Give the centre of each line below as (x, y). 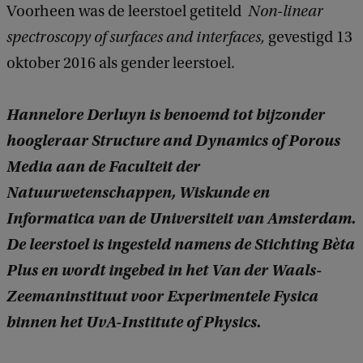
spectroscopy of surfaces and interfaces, (137, 38)
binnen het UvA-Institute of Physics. (134, 322)
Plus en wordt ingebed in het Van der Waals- (164, 271)
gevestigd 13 (310, 38)
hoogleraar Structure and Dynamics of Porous (173, 141)
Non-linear (286, 12)
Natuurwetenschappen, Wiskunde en (138, 193)
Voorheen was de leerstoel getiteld (127, 12)
